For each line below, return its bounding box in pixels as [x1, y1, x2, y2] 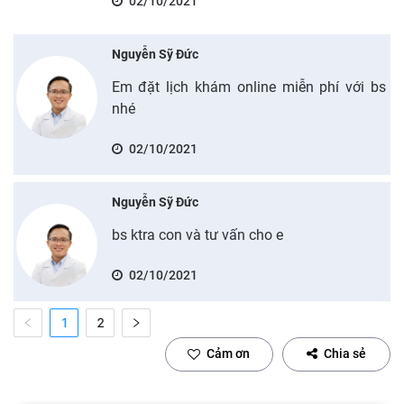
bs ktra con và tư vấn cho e [111, 225, 283, 243]
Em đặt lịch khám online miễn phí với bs [111, 78, 386, 96]
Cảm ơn [207, 346, 250, 361]
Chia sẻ [324, 346, 366, 361]
